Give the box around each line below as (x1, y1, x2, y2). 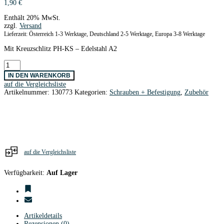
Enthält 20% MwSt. (4, 13, 60, 21)
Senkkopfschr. (3, 59, 43, 67)
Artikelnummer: (4, 88, 51, 96)
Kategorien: (74, 88, 109, 96)
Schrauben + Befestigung (109, 88, 180, 96)
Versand (19, 21, 41, 29)
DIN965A (3, 67, 31, 75)
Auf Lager (46, 168, 77, 176)
